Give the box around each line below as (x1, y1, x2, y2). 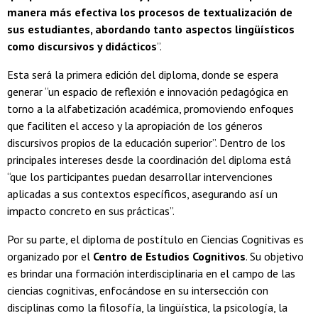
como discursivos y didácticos (7, 38, 157, 53)
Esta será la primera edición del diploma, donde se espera (7, 67, 278, 82)
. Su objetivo (246, 248, 304, 263)
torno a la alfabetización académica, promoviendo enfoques (7, 101, 294, 116)
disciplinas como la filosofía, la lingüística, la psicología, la (7, 300, 287, 314)
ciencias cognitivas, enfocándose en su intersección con (7, 283, 268, 297)
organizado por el (7, 248, 93, 263)
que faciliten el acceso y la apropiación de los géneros (7, 118, 263, 133)
